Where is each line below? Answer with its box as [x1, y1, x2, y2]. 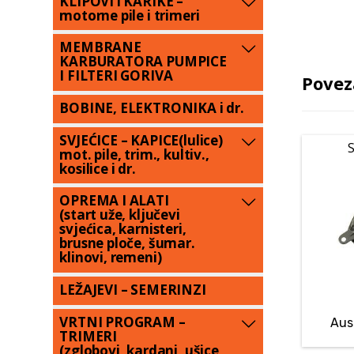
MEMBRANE [59, 38, 141, 57]
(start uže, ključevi [59, 205, 180, 224]
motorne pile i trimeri [59, 6, 200, 24]
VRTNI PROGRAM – [59, 312, 186, 331]
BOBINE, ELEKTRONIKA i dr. [59, 99, 244, 118]
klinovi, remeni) [59, 248, 162, 267]
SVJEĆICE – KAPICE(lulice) [59, 130, 223, 149]
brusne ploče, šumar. [59, 234, 195, 253]
